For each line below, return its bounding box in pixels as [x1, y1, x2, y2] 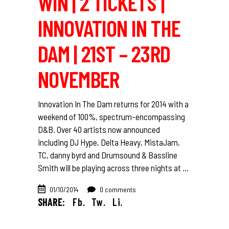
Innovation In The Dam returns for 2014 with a [38, 99, 189, 109]
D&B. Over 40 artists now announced [38, 124, 160, 135]
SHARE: [38, 196, 65, 209]
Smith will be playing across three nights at [38, 163, 182, 173]
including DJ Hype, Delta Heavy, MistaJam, [38, 137, 180, 148]
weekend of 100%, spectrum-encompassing [38, 111, 185, 122]
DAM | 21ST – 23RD [38, 39, 170, 67]
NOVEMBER [38, 65, 119, 93]
